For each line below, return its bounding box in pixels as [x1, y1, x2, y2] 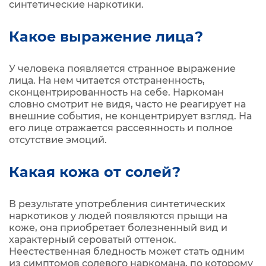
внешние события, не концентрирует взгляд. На [9, 110, 252, 122]
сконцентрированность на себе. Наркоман [9, 87, 224, 98]
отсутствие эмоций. [9, 134, 107, 145]
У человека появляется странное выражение [9, 63, 236, 74]
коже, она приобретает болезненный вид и [9, 222, 227, 233]
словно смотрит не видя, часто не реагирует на [9, 99, 246, 110]
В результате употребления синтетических [9, 198, 226, 210]
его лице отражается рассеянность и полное [9, 122, 233, 134]
